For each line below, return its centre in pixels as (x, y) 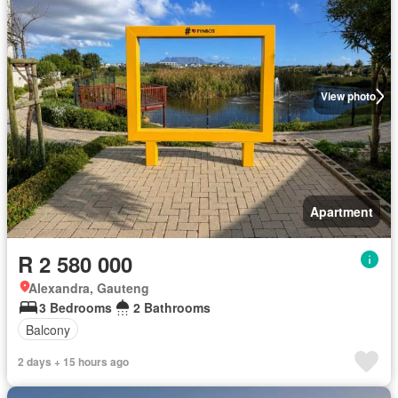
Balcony (48, 329)
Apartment (342, 212)
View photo (348, 96)
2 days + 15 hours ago (73, 362)
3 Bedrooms (76, 308)
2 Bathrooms (172, 308)
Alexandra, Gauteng (89, 288)
